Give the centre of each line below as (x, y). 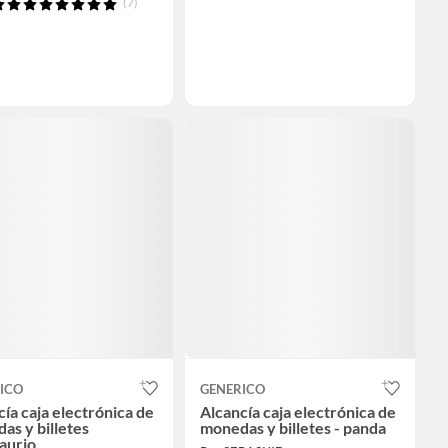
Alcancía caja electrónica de (298, 411)
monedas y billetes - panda (293, 427)
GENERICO (232, 388)
